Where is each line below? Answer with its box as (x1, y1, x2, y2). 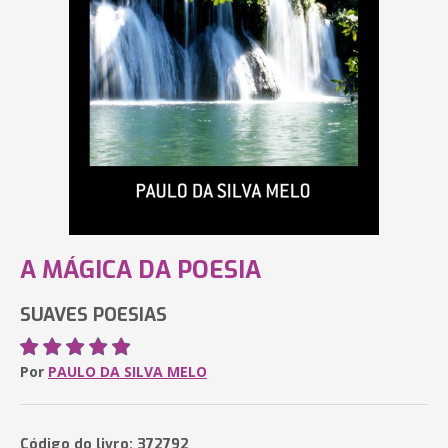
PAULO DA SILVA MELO (48, 362, 207, 381)
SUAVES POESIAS (20, 303, 167, 327)
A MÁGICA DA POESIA (20, 254, 261, 286)
